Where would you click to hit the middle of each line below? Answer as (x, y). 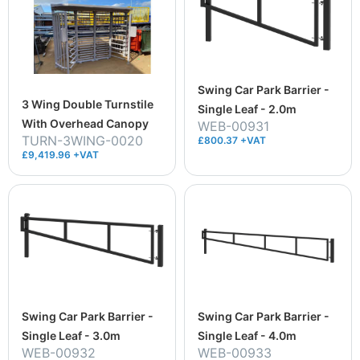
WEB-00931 (233, 127)
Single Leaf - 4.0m (247, 335)
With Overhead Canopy (85, 123)
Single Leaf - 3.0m (71, 335)
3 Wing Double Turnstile (88, 104)
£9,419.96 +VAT (60, 154)
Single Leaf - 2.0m (247, 109)
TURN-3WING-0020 (82, 140)
